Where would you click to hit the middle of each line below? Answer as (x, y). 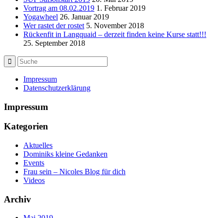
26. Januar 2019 (84, 17)
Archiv (18, 199)
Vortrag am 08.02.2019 (59, 8)
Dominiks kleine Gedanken (65, 154)
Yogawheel (41, 17)
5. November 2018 (115, 25)
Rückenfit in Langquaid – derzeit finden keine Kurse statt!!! (115, 34)
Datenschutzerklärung (57, 88)
